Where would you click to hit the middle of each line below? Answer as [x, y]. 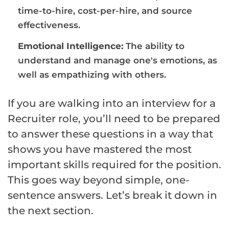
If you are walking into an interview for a [112, 103]
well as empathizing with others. [92, 74]
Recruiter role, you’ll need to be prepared [114, 118]
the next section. [51, 210]
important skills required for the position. [114, 164]
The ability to [154, 46]
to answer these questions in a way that [110, 134]
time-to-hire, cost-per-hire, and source [105, 10]
